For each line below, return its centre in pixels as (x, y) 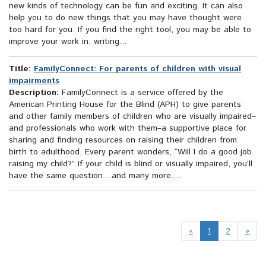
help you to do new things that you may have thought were (125, 18)
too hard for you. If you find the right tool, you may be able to (130, 30)
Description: (34, 93)
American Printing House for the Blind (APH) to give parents (125, 105)
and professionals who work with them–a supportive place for (128, 129)
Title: (20, 69)
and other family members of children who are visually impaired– (132, 117)
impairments (34, 81)
